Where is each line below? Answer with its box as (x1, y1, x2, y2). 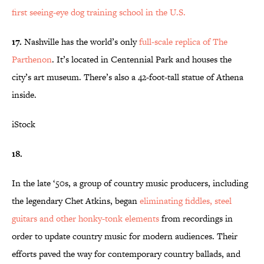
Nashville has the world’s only (22, 35, 139, 48)
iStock (12, 118, 35, 131)
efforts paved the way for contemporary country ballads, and (12, 247, 240, 260)
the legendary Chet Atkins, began (12, 194, 140, 207)
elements (125, 212, 159, 225)
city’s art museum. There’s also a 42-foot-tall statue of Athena (12, 71, 243, 84)
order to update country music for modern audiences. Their (12, 230, 237, 243)
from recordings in (159, 212, 233, 225)
